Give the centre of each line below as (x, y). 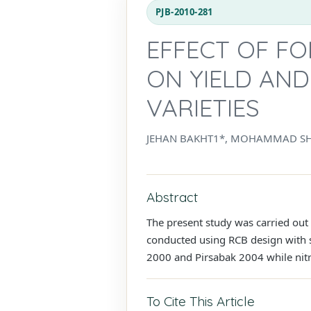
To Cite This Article (201, 301)
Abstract (172, 197)
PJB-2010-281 (184, 11)
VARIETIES (203, 107)
